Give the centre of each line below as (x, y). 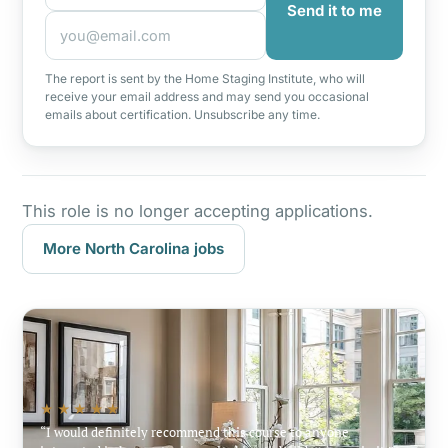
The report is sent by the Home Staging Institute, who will (205, 78)
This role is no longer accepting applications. (197, 210)
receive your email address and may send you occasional (207, 96)
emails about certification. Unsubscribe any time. (182, 114)
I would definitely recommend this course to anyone (197, 431)
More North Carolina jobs (133, 248)
